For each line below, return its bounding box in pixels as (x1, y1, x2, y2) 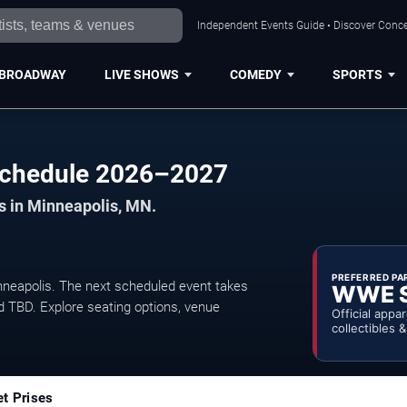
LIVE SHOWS (104, 66, 179, 82)
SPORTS (332, 66, 382, 82)
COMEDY (229, 66, 282, 82)
